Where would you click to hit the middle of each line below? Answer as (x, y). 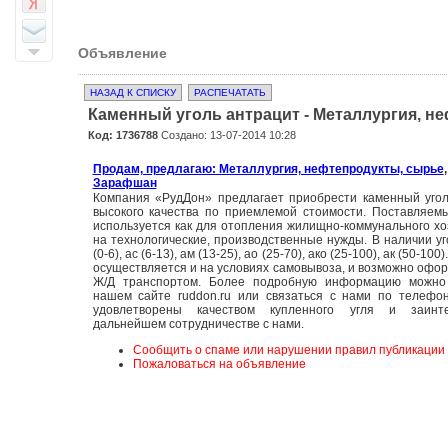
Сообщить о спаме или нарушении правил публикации (288, 350)
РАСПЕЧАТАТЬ (229, 92)
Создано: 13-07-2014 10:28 (226, 135)
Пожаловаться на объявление (219, 364)
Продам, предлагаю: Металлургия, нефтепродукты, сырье (268, 169)
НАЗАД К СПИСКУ (132, 92)
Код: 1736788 (122, 135)
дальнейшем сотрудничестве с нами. (198, 324)
